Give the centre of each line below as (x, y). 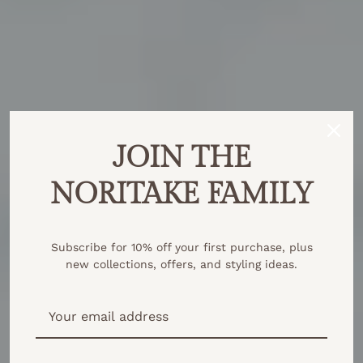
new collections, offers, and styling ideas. (181, 264)
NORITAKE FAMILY (181, 194)
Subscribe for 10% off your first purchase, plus (181, 247)
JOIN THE (181, 158)
